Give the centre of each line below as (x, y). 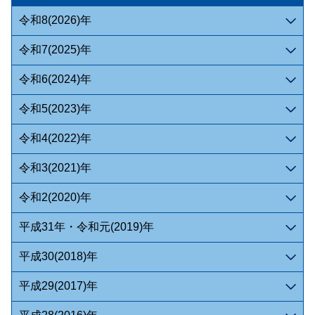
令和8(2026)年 (55, 20)
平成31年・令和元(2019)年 (86, 227)
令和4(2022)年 (55, 138)
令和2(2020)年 (55, 197)
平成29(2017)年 (58, 286)
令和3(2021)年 (55, 168)
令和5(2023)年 (55, 109)
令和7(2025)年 (55, 50)
